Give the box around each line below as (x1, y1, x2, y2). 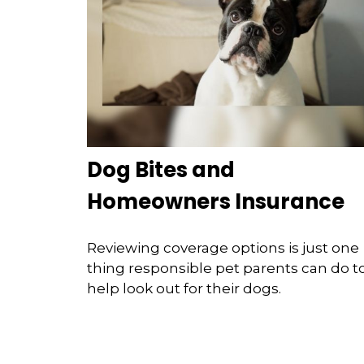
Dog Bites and (87, 154, 235, 184)
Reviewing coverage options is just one (87, 240, 359, 257)
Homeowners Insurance (87, 186, 344, 216)
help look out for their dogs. (87, 280, 281, 297)
